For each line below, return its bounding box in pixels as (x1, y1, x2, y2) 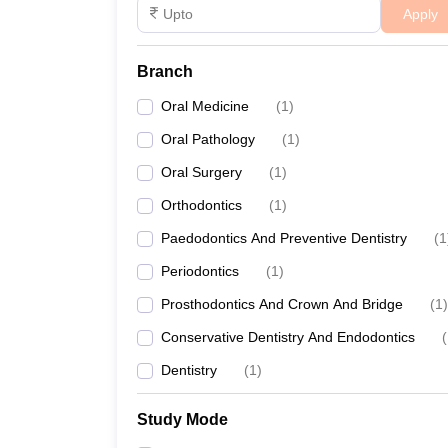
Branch (137, 63, 193, 80)
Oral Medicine (161, 98, 249, 114)
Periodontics (161, 263, 239, 279)
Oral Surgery (161, 164, 242, 180)
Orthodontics (161, 197, 242, 213)
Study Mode (137, 411, 228, 428)
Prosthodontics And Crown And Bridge (161, 296, 403, 312)
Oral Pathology (161, 131, 255, 147)
